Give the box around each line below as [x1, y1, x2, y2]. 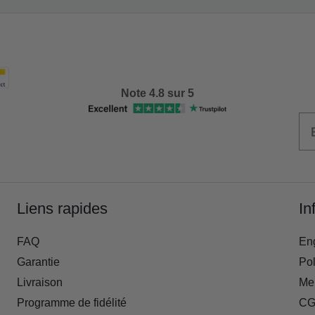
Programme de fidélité [17, 296, 127, 309]
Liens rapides [17, 200, 108, 218]
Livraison [17, 276, 63, 288]
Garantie [17, 255, 60, 268]
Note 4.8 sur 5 [120, 87, 194, 100]
